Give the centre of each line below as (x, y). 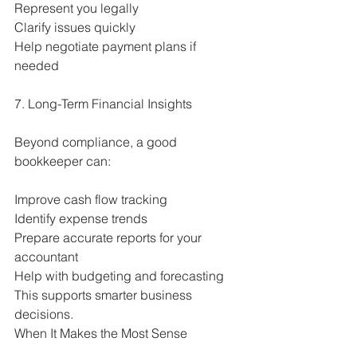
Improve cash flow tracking (91, 200)
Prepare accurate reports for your (110, 238)
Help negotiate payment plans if (107, 47)
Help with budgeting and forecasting (119, 276)
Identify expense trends (81, 219)
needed (37, 66)
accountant (46, 257)
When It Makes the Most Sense (101, 333)
